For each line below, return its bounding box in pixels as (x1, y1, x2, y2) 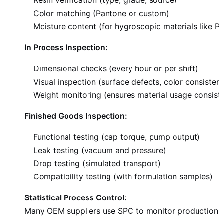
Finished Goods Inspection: (24, 111, 127, 121)
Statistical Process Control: (24, 193, 127, 202)
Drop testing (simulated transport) (33, 158, 161, 168)
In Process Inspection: (24, 43, 108, 52)
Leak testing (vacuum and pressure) (33, 145, 166, 155)
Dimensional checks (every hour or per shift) (33, 64, 198, 73)
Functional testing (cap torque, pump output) (33, 132, 200, 142)
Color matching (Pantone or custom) (33, 8, 169, 18)
